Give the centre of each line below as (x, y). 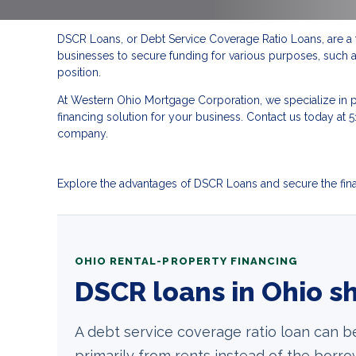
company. (83, 134)
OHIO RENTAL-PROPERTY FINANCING (187, 261)
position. (79, 73)
